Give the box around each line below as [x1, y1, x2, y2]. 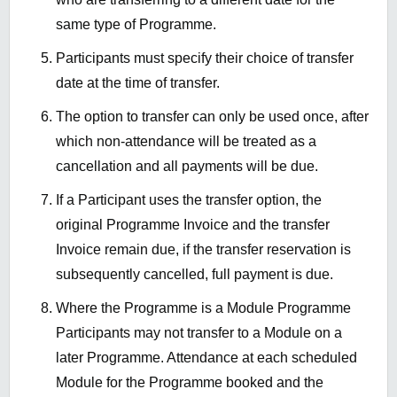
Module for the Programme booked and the [56, 375, 323, 391]
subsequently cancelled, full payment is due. [56, 267, 333, 283]
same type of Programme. [56, 17, 216, 33]
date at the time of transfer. [56, 75, 220, 91]
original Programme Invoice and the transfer [56, 217, 330, 233]
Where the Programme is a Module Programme [56, 300, 351, 316]
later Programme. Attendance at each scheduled [56, 350, 357, 366]
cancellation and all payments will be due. [56, 159, 318, 175]
